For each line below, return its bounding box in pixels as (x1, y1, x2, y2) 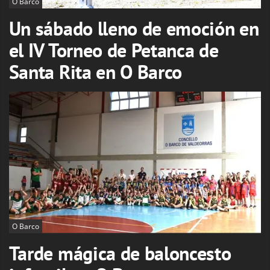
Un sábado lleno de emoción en (8, 16, 259, 42)
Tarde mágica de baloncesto (8, 240, 231, 266)
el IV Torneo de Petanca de (8, 37, 219, 63)
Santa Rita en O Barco (8, 59, 183, 85)
